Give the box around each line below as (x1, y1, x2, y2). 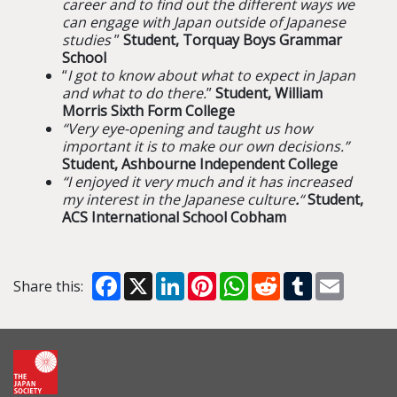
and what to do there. (62, 83, 206, 104)
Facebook (121, 269, 184, 290)
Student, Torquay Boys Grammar (123, 30, 342, 51)
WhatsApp (248, 269, 317, 290)
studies (62, 30, 114, 51)
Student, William (215, 83, 323, 104)
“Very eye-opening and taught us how (62, 119, 312, 139)
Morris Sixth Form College (62, 101, 235, 121)
